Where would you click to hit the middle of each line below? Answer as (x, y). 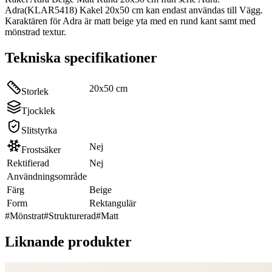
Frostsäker (41, 149)
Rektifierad (28, 163)
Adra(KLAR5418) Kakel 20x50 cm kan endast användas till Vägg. (134, 10)
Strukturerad (72, 216)
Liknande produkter (68, 241)
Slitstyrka (39, 130)
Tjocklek (38, 110)
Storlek (35, 91)
